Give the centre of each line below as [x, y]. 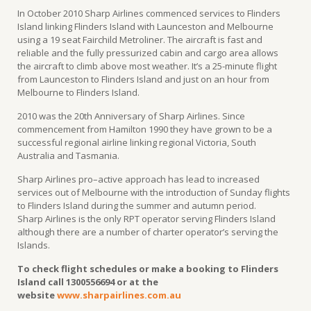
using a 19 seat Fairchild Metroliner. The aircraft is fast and [140, 40]
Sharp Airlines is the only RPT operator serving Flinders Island [146, 219]
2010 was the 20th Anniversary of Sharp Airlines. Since [131, 116]
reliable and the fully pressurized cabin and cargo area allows [148, 53]
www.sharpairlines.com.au [119, 295]
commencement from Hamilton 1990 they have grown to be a [145, 129]
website [37, 295]
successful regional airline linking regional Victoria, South [137, 142]
